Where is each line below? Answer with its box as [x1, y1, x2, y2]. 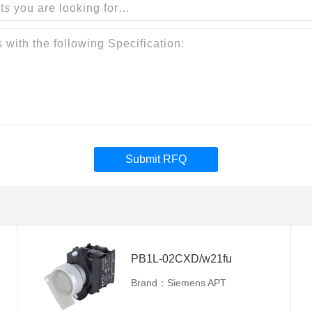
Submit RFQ [125, 153, 187, 166]
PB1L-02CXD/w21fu [131, 252, 232, 265]
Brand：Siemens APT [131, 277, 226, 289]
